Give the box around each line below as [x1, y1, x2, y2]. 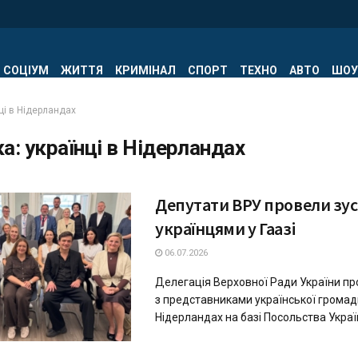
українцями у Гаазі [155, 217, 296, 240]
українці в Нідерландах [24, 136, 245, 160]
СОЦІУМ [3, 64, 49, 77]
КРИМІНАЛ [115, 64, 176, 77]
